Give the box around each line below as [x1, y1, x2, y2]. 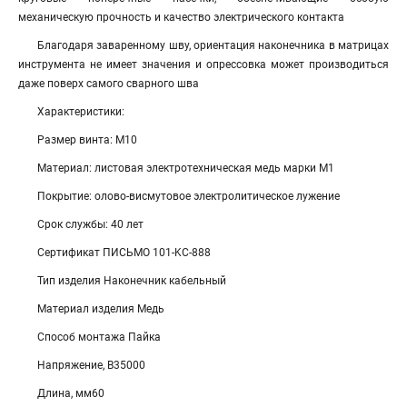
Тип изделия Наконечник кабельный [37, 274, 226, 287]
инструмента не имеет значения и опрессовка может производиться [18, 58, 389, 71]
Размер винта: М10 [37, 134, 137, 146]
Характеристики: [37, 105, 124, 118]
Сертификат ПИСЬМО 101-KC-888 [37, 246, 211, 259]
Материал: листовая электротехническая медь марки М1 [37, 162, 334, 174]
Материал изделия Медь [37, 303, 164, 315]
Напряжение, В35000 [37, 359, 145, 372]
